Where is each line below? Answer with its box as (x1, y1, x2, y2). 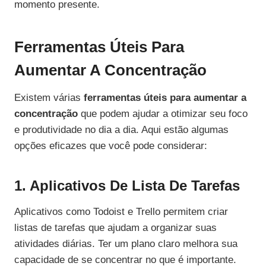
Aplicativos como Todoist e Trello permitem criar (14, 206, 228, 218)
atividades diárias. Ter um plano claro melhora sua (14, 238, 237, 250)
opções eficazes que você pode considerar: (14, 140, 207, 152)
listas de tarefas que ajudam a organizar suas (14, 222, 217, 234)
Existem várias (14, 92, 84, 104)
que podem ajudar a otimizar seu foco (78, 108, 248, 120)
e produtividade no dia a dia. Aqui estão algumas (14, 124, 229, 136)
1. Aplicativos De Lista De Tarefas (14, 178, 240, 194)
